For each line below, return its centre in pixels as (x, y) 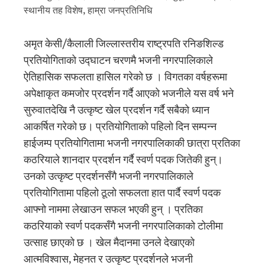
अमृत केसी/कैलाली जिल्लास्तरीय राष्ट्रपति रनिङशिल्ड (124, 44)
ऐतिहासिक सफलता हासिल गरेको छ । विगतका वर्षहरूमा (125, 77)
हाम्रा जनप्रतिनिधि (120, 11)
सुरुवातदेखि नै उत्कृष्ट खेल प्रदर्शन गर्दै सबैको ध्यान (117, 111)
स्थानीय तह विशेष (53, 11)
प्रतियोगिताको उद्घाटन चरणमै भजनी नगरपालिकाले (118, 61)
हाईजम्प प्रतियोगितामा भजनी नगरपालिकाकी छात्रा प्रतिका (132, 144)
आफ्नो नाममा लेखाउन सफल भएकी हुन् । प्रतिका (113, 210)
